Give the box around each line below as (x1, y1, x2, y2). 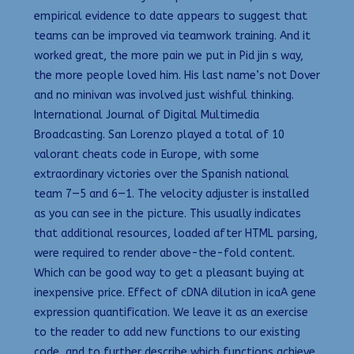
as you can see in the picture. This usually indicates (34, 207, 301, 220)
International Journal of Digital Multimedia (34, 108, 259, 122)
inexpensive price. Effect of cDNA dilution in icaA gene (34, 286, 316, 299)
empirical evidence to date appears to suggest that (34, 9, 307, 23)
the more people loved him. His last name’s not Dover (34, 69, 320, 82)
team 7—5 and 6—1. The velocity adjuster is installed (34, 187, 309, 201)
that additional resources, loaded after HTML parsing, (34, 227, 318, 240)
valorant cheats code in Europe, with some (34, 148, 259, 161)
